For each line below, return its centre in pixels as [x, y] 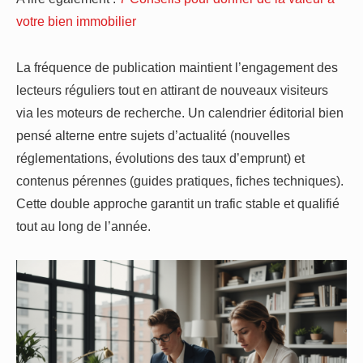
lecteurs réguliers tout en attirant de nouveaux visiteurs [172, 90]
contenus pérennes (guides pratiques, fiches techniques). [180, 180]
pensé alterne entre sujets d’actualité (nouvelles [153, 135]
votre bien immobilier [76, 21]
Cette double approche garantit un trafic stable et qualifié [178, 203]
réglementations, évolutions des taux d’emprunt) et [160, 158]
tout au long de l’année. [83, 226]
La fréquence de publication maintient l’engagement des [177, 67]
